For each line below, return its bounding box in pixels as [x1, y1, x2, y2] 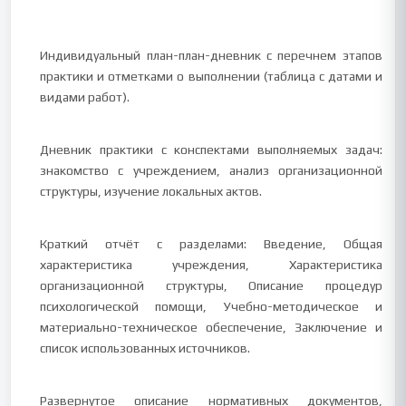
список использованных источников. [40, 341, 251, 355]
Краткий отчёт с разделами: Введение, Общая [40, 237, 382, 251]
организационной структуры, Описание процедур [40, 278, 382, 293]
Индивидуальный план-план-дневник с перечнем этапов [40, 48, 382, 63]
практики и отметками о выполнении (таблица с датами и [40, 69, 382, 83]
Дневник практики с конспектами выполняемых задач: [40, 142, 382, 157]
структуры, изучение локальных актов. [40, 184, 263, 198]
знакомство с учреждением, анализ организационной [40, 163, 382, 178]
